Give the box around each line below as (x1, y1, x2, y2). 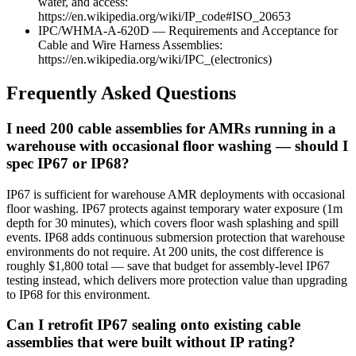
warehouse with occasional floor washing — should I (6, 137, 348, 154)
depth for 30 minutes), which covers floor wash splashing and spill (6, 215, 339, 230)
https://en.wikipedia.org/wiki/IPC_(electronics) (38, 52, 272, 67)
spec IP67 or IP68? (6, 154, 130, 172)
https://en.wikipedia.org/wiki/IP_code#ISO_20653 (38, 10, 291, 24)
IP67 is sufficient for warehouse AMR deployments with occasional (6, 187, 345, 201)
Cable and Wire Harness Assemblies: (38, 38, 222, 52)
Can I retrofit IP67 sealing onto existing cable (6, 316, 300, 334)
